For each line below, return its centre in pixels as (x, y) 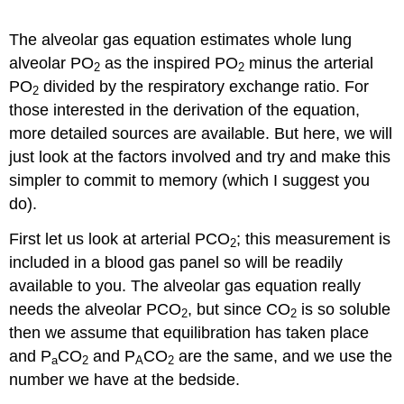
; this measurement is (314, 239)
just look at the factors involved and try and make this (200, 156)
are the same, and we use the (284, 356)
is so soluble (344, 309)
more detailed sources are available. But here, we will (201, 133)
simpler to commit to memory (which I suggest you (190, 180)
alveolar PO (52, 63)
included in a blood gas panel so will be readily (176, 262)
